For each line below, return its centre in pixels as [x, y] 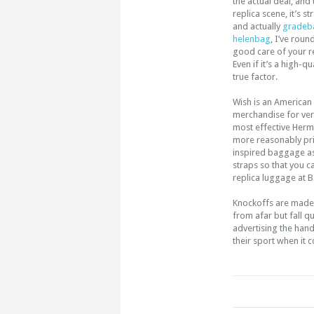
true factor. [255, 77]
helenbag [252, 39]
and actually [258, 26]
